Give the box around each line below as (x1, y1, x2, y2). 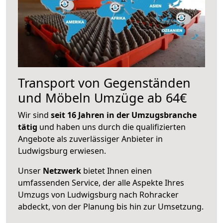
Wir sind (18, 109, 51, 120)
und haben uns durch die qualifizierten (37, 121, 186, 132)
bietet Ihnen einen (81, 165, 152, 176)
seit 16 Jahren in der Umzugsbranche (51, 109, 197, 120)
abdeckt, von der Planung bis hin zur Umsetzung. (18, 201, 204, 212)
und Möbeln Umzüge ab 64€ (18, 89, 187, 106)
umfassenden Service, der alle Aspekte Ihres (18, 177, 184, 188)
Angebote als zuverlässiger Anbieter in (18, 133, 163, 144)
